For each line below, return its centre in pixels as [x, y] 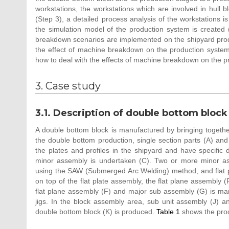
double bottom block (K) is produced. [96, 211]
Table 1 [168, 211]
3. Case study [68, 86]
